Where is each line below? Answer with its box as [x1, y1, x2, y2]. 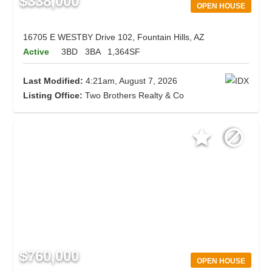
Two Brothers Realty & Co [83, 90, 185, 101]
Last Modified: [23, 76, 84, 86]
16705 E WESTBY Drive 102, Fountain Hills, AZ [23, 32, 205, 42]
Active [23, 47, 50, 57]
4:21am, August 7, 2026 [83, 76, 178, 86]
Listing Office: [23, 90, 83, 101]
